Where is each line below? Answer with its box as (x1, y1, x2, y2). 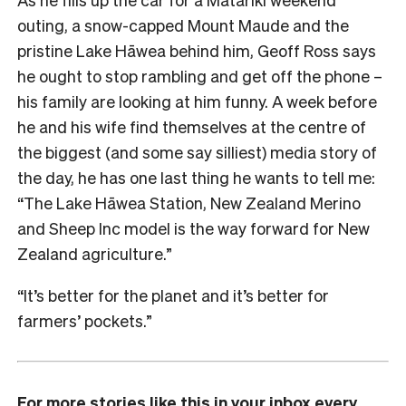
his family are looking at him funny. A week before (17, 90, 377, 111)
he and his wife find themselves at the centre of (17, 115, 366, 137)
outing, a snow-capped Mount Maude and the (17, 14, 349, 35)
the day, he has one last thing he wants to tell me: (17, 166, 375, 188)
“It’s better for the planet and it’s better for (17, 284, 329, 305)
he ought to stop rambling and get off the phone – (17, 64, 382, 86)
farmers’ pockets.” (17, 309, 152, 331)
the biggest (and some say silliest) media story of (17, 140, 377, 162)
